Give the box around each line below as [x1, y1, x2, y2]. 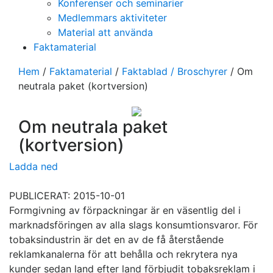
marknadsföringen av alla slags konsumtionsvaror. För [9, 219, 258, 232]
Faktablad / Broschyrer [122, 65, 227, 78]
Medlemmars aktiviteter [58, 12, 167, 24]
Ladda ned [9, 160, 58, 173]
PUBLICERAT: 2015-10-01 [9, 190, 125, 202]
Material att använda [58, 26, 153, 39]
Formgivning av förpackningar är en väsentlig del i [9, 204, 241, 217]
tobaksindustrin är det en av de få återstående [9, 233, 224, 246]
